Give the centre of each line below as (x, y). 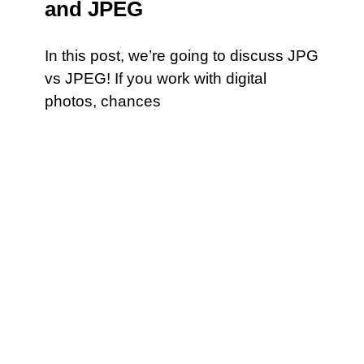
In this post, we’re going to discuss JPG (182, 56)
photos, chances (103, 101)
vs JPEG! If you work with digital (156, 78)
